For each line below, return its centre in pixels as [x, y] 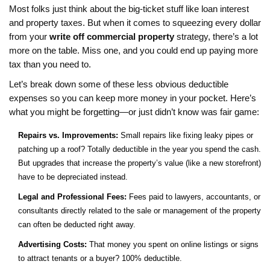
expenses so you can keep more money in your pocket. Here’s [133, 99]
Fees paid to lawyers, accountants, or [193, 197]
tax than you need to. [50, 65]
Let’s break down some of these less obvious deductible [119, 85]
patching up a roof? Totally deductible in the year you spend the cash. [140, 149]
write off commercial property [112, 37]
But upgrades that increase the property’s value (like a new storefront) [140, 163]
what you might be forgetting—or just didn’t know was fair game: [134, 112]
